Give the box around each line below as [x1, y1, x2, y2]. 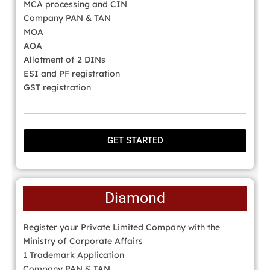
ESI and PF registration [24, 67, 120, 79]
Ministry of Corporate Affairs [23, 235, 143, 246]
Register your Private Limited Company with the [23, 221, 220, 233]
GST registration [24, 81, 91, 93]
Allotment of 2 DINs [24, 54, 105, 65]
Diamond [105, 189, 165, 207]
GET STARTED [107, 135, 163, 146]
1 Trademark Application [23, 249, 124, 260]
